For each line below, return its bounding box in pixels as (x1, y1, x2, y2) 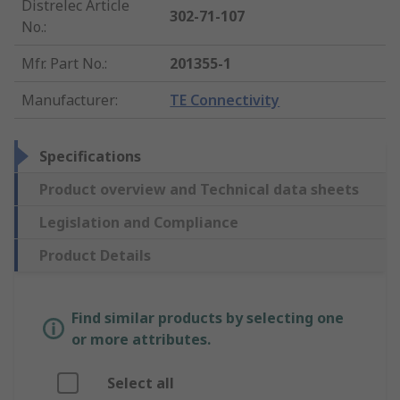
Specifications (39, 146, 141, 167)
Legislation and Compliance (39, 212, 238, 233)
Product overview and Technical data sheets (39, 179, 359, 200)
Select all (107, 373, 174, 394)
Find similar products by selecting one (71, 308, 344, 329)
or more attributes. (71, 329, 211, 350)
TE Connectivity (170, 90, 280, 111)
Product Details (39, 246, 151, 266)
